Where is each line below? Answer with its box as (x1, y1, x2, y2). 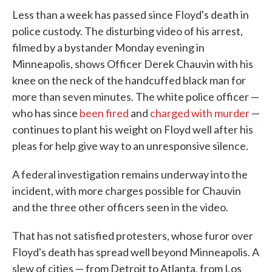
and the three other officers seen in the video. (12, 200, 228, 214)
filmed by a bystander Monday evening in (12, 41, 205, 55)
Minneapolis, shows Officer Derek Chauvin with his (12, 57, 253, 71)
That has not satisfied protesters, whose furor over (12, 229, 253, 243)
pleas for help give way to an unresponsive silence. (12, 139, 248, 153)
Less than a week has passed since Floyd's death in (12, 8, 249, 22)
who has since (12, 106, 80, 120)
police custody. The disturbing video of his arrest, (12, 24, 243, 38)
